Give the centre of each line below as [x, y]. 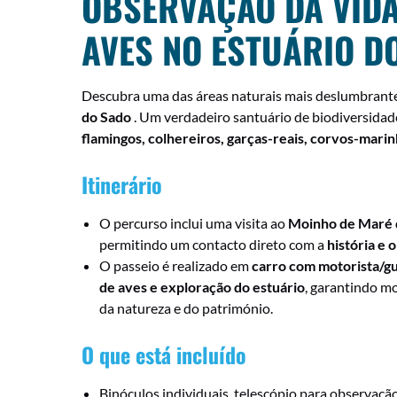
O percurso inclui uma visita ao [194, 223]
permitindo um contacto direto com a [213, 244]
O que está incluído [164, 354]
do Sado [106, 117]
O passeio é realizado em [175, 265]
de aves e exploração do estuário [202, 287]
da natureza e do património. [186, 308]
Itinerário [122, 184]
